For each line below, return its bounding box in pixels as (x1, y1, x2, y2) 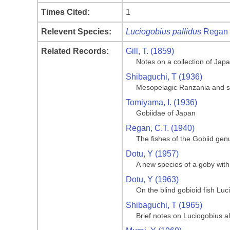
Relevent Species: (41, 27, 111, 36)
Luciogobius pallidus (126, 27, 201, 36)
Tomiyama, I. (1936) (126, 98, 197, 107)
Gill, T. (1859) (126, 47, 174, 55)
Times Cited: (41, 8, 90, 16)
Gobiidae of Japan (136, 109, 196, 117)
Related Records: (41, 47, 109, 55)
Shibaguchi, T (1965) (126, 201, 202, 209)
